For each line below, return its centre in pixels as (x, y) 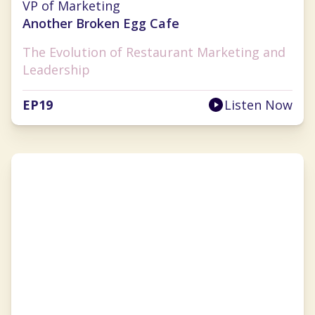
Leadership (56, 70)
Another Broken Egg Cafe (101, 24)
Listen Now (258, 105)
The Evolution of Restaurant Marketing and (154, 52)
